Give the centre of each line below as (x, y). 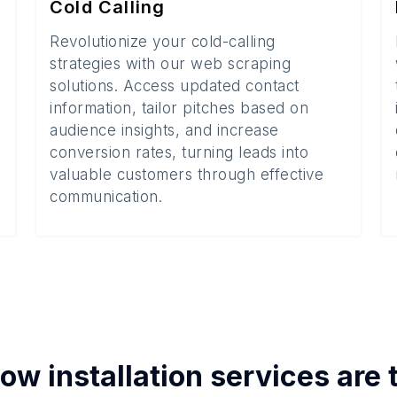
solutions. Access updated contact (175, 86)
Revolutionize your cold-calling (163, 42)
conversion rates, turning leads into (179, 152)
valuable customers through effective (187, 175)
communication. (106, 197)
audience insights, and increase (164, 130)
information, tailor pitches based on (179, 108)
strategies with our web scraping (170, 64)
